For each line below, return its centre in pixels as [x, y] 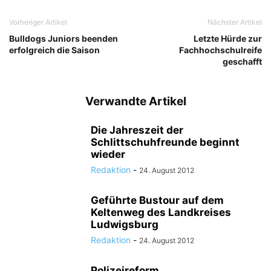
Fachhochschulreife [220, 50]
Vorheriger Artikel [38, 22]
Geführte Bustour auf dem [157, 201]
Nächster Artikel [235, 22]
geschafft [242, 62]
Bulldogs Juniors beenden [64, 39]
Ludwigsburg [125, 225]
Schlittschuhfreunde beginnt [165, 142]
